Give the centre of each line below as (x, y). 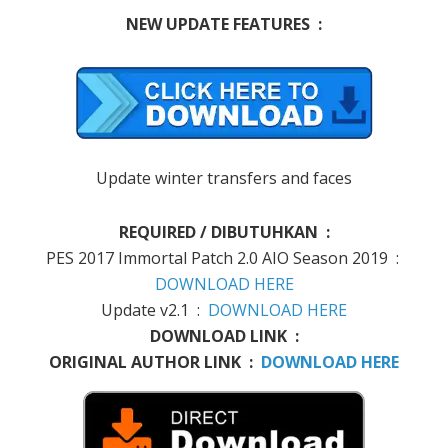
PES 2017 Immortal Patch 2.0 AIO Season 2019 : (224, 257)
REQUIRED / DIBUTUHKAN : (224, 231)
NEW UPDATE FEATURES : (224, 24)
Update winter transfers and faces (224, 177)
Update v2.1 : (154, 309)
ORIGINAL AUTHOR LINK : (155, 361)
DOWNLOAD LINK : (224, 335)
